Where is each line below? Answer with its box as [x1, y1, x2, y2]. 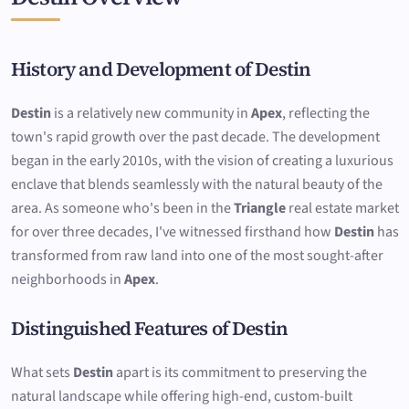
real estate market [286, 197, 399, 218]
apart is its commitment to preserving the [113, 362, 367, 383]
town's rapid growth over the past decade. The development [11, 126, 380, 147]
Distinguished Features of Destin [11, 315, 288, 342]
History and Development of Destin [11, 55, 311, 82]
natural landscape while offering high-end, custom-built [11, 386, 352, 407]
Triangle [234, 197, 286, 218]
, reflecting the [282, 102, 370, 123]
